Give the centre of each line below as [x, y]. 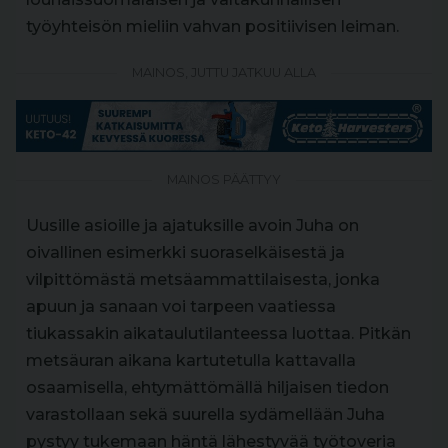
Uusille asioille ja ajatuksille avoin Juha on [192, 225]
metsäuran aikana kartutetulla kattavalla [191, 360]
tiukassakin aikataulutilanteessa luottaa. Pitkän [218, 333]
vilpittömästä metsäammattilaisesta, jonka [203, 279]
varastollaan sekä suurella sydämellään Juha [205, 414]
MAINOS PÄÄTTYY [224, 179]
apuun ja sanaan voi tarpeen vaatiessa [181, 306]
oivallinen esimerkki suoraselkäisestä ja [185, 252]
